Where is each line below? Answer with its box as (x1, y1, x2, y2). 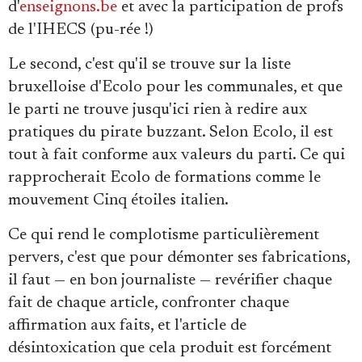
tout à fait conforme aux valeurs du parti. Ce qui (8, 146, 345, 163)
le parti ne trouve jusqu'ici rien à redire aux (8, 101, 307, 118)
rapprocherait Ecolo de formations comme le (8, 169, 321, 186)
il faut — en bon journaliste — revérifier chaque (8, 271, 332, 288)
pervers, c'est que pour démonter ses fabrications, (8, 249, 350, 266)
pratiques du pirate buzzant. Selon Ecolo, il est (8, 124, 333, 141)
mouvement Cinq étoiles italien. (8, 192, 229, 208)
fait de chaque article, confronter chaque (8, 294, 289, 311)
